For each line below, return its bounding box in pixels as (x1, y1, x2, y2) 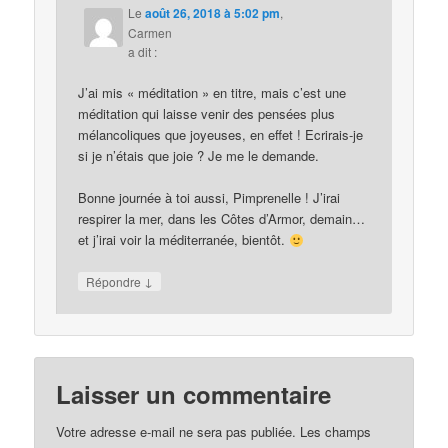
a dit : (128, 43, 158, 61)
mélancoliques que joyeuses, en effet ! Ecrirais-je (78, 125, 364, 145)
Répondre (86, 273, 145, 291)
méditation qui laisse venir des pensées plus (78, 104, 336, 124)
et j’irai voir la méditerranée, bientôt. (78, 230, 290, 250)
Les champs (300, 421, 372, 441)
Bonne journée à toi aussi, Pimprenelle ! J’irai (78, 188, 341, 208)
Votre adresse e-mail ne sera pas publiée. (56, 421, 297, 441)
